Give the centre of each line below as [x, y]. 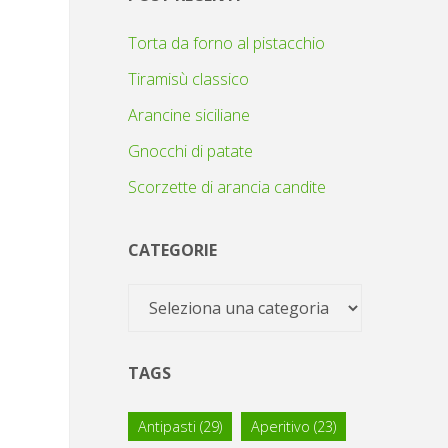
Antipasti [167, 426]
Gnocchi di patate [190, 150]
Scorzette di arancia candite [227, 186]
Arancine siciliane [189, 114]
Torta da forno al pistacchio [226, 42]
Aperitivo [280, 426]
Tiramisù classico [188, 78]
